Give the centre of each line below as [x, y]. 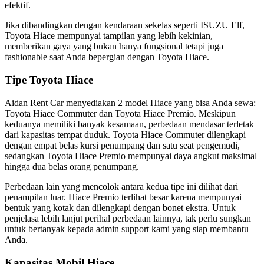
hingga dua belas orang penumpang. [72, 166]
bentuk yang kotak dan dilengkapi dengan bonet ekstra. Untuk [120, 207]
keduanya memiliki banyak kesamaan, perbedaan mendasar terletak [129, 124]
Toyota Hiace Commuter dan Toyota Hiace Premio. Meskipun [120, 113]
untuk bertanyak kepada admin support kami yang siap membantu [127, 229]
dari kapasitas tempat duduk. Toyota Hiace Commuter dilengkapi [125, 134]
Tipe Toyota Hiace [49, 80]
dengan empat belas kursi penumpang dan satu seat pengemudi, [122, 145]
